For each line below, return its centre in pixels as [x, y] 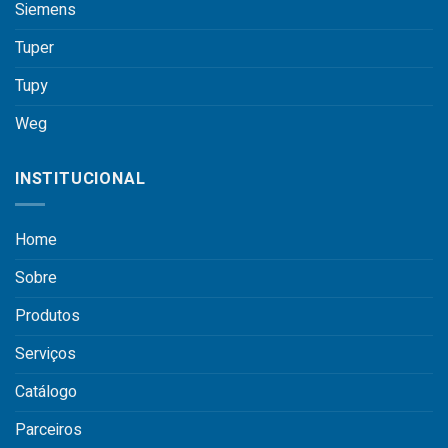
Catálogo [46, 391]
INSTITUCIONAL [80, 179]
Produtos [47, 315]
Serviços [45, 353]
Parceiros [48, 429]
